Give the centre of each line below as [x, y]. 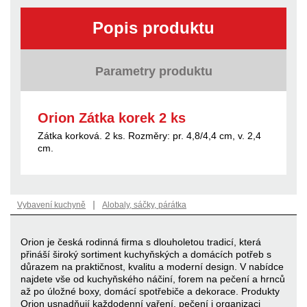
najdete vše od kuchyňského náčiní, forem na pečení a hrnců [153, 279]
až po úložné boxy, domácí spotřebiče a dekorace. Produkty [150, 291]
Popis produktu [153, 27]
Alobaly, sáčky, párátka [144, 205]
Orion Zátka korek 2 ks [112, 118]
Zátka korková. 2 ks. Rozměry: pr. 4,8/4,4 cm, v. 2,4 [149, 135]
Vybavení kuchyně [51, 205]
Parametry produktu [153, 71]
